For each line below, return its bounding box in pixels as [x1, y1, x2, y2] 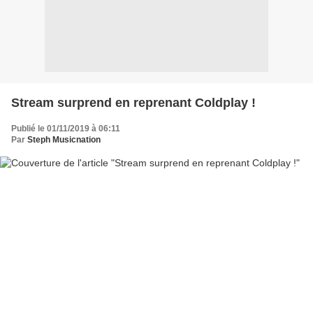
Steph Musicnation [27, 134, 101, 145]
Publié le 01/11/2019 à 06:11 [11, 123, 120, 133]
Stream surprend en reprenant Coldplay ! [11, 95, 256, 110]
